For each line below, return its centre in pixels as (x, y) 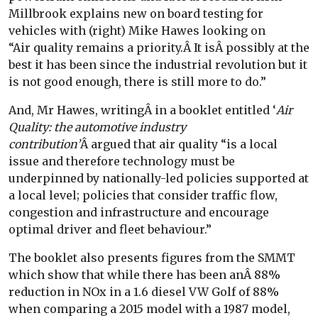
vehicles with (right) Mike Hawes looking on (137, 31)
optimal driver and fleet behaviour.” (110, 230)
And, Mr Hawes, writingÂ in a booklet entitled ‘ (142, 110)
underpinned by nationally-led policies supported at (159, 179)
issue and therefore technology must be (122, 161)
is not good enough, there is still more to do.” (137, 82)
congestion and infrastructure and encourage (139, 213)
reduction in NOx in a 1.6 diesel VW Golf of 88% (144, 292)
